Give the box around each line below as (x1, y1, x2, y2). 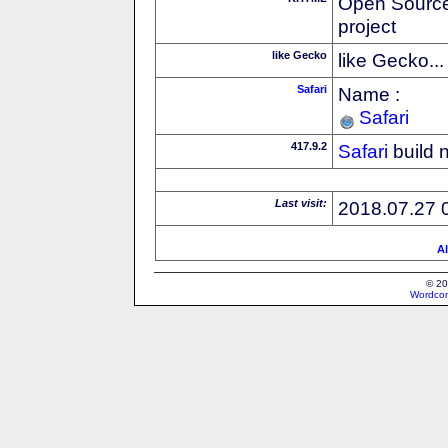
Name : (338, 82, 400, 105)
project (338, 14, 396, 37)
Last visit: (275, 196, 327, 209)
